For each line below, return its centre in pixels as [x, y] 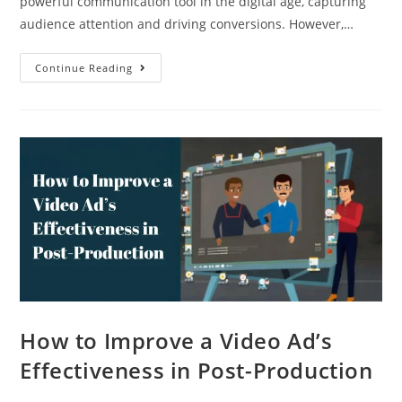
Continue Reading [84, 68]
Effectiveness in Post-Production [197, 370]
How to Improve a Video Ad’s [176, 340]
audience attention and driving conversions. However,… [187, 24]
